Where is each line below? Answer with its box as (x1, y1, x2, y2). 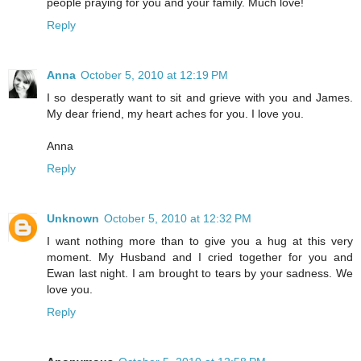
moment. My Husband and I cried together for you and (47, 250, 353, 263)
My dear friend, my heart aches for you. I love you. (47, 106, 304, 120)
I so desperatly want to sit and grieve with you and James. (47, 90, 353, 104)
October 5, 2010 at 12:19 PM (81, 68, 228, 81)
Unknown (47, 211, 99, 225)
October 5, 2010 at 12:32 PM (104, 211, 251, 225)
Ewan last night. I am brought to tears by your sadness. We (47, 266, 353, 280)
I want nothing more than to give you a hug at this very (47, 234, 353, 247)
